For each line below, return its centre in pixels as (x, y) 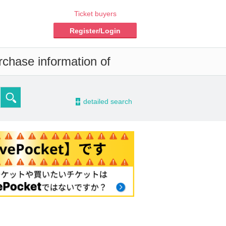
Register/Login (95, 31)
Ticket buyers (95, 14)
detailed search (108, 102)
